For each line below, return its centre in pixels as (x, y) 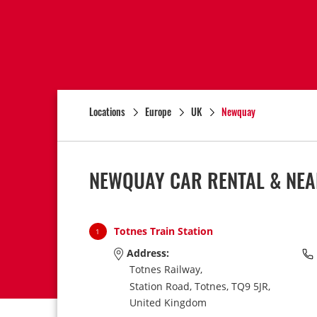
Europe (158, 111)
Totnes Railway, (166, 270)
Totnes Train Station (163, 231)
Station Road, (160, 286)
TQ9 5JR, (250, 286)
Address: (146, 253)
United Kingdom (168, 302)
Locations (107, 111)
